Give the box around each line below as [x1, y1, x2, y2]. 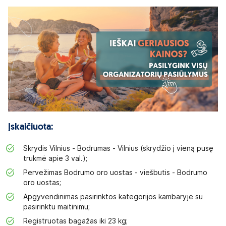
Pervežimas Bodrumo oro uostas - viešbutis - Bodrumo [23, 168, 207, 177]
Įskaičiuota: [8, 123, 53, 132]
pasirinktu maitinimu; [23, 203, 90, 211]
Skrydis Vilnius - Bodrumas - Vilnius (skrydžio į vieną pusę [23, 144, 213, 152]
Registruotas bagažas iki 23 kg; [23, 217, 128, 225]
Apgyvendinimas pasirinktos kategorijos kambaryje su [23, 193, 203, 201]
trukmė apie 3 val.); [23, 154, 87, 162]
